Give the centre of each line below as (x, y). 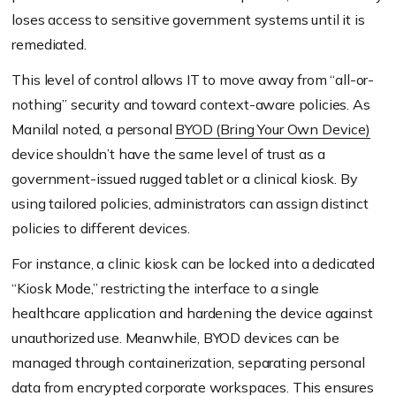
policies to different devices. (101, 228)
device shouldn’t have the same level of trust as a (168, 153)
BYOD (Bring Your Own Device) (273, 129)
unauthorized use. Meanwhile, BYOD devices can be (175, 337)
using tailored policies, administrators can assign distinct (190, 203)
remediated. (49, 44)
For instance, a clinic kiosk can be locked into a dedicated (193, 263)
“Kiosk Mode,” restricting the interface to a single (166, 288)
